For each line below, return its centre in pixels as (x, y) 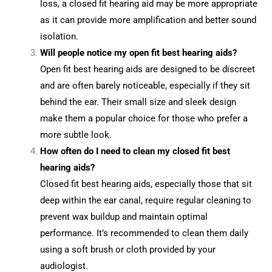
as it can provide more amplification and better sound (148, 20)
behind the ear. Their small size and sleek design (138, 102)
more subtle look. (76, 134)
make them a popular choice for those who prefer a (144, 118)
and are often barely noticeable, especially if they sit (145, 85)
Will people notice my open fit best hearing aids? (139, 53)
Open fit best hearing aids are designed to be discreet (148, 69)
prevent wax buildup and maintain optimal (124, 216)
